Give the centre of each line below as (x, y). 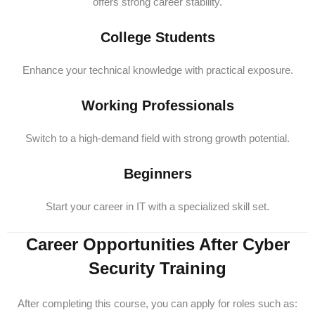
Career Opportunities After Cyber (157, 244)
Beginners (157, 174)
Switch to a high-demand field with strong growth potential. (157, 138)
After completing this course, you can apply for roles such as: (157, 303)
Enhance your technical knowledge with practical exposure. (157, 70)
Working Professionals (157, 105)
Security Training (157, 268)
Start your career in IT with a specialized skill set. (157, 206)
